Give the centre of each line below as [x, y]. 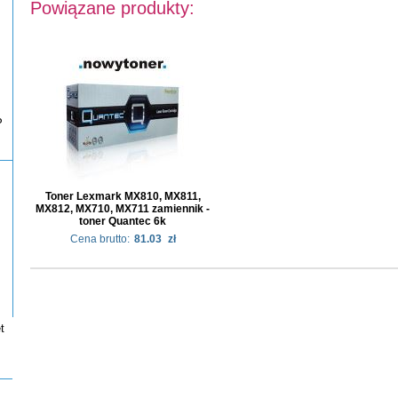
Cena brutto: [99, 239]
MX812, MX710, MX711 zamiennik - [123, 209]
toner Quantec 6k [123, 221]
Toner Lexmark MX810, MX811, [123, 196]
